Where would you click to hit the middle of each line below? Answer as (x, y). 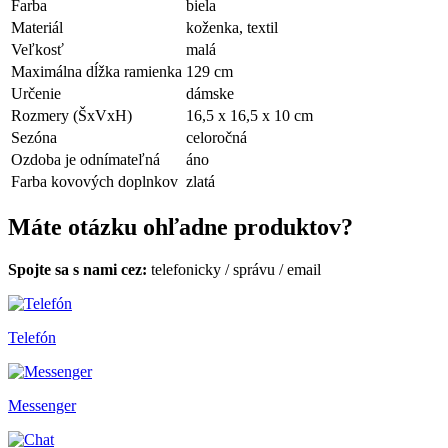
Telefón (32, 338)
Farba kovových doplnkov (94, 182)
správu (254, 270)
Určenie (36, 94)
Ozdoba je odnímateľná (85, 160)
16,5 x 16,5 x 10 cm (249, 116)
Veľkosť (37, 50)
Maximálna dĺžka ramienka (96, 72)
